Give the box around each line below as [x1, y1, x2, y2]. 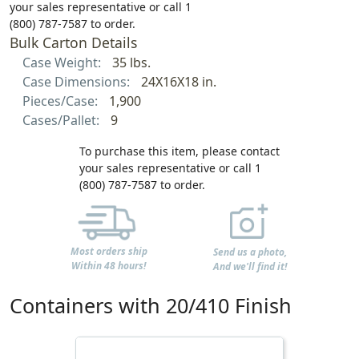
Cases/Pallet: [22, 111, 103, 130]
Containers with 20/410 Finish [10, 291, 292, 319]
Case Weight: [22, 54, 104, 72]
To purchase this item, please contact [79, 143, 280, 159]
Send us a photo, [213, 244, 288, 259]
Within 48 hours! [71, 259, 147, 273]
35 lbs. [111, 54, 151, 72]
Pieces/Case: [22, 92, 101, 111]
